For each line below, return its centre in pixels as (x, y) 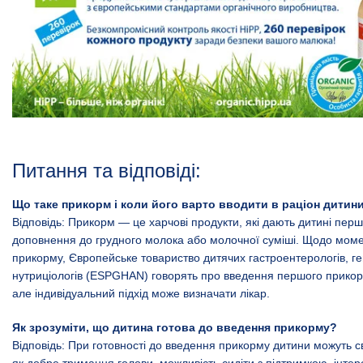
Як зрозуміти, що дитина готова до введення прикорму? (175, 327)
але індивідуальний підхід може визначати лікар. (141, 293)
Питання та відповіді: (107, 170)
